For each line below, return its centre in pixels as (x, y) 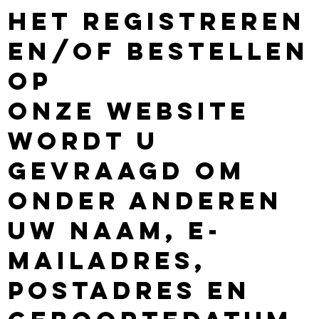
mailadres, (108, 260)
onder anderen (146, 200)
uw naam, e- (115, 230)
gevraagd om (127, 170)
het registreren (157, 21)
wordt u (84, 140)
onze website (129, 110)
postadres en (130, 290)
